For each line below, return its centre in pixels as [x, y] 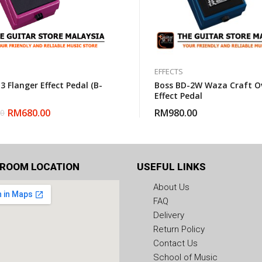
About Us [171, 187]
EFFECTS [169, 71]
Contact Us [175, 243]
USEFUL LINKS [171, 167]
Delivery [169, 215]
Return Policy [179, 229]
